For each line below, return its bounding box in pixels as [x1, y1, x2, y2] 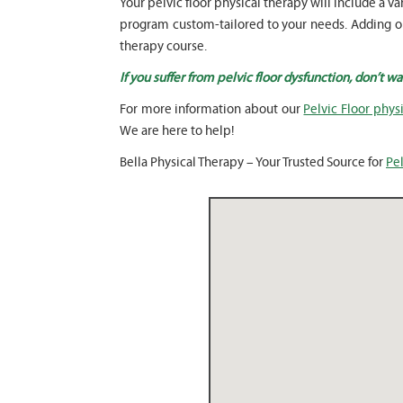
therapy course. [120, 39, 207, 54]
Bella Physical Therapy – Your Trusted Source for [120, 155, 386, 170]
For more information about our [120, 102, 304, 117]
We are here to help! [120, 123, 234, 139]
